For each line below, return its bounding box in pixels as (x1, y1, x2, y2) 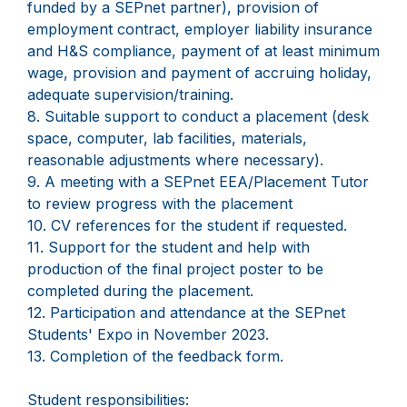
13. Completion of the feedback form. (27, 347, 283, 366)
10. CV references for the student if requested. (27, 216, 347, 235)
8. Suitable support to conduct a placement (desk (27, 107, 369, 126)
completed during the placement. (27, 282, 258, 301)
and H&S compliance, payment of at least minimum (27, 42, 380, 61)
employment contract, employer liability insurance (27, 20, 372, 39)
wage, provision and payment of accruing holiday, (27, 64, 372, 83)
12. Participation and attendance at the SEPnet (27, 303, 345, 323)
